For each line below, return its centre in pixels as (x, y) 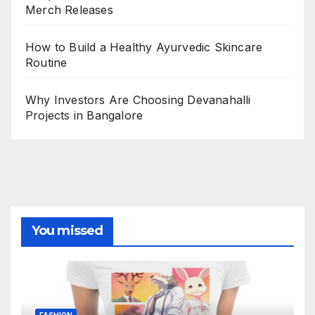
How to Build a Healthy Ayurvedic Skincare (144, 47)
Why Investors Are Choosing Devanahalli (138, 100)
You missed (67, 231)
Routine (46, 63)
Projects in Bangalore (84, 116)
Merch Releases (69, 10)
